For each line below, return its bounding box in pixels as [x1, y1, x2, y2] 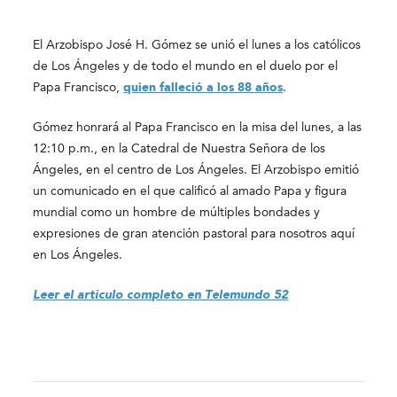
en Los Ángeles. [33, 249, 123, 261]
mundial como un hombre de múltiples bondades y [33, 206, 321, 219]
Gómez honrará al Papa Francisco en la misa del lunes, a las [33, 121, 362, 134]
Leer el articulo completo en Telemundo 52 [33, 289, 289, 301]
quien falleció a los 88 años [123, 82, 284, 94]
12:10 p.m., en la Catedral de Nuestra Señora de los [33, 143, 326, 155]
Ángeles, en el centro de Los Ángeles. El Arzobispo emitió [33, 164, 360, 176]
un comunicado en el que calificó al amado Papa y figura [33, 185, 347, 198]
